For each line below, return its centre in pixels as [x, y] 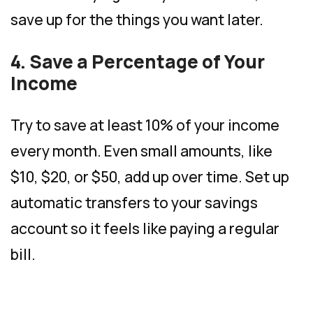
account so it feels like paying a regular [145, 228]
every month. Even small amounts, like [141, 151]
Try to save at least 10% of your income [145, 125]
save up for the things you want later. [137, 19]
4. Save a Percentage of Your [138, 61]
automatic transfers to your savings [134, 202]
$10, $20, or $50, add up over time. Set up [150, 176]
